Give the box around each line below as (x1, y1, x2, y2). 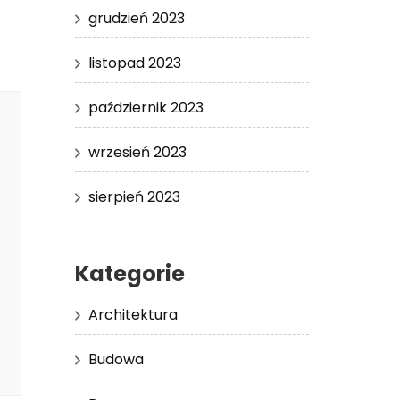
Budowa (87, 348, 144, 370)
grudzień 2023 (87, 7, 185, 29)
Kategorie (74, 258, 185, 288)
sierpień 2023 (87, 186, 180, 207)
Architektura (87, 304, 178, 325)
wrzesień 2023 (87, 141, 187, 162)
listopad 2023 (87, 52, 181, 73)
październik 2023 (87, 96, 204, 118)
